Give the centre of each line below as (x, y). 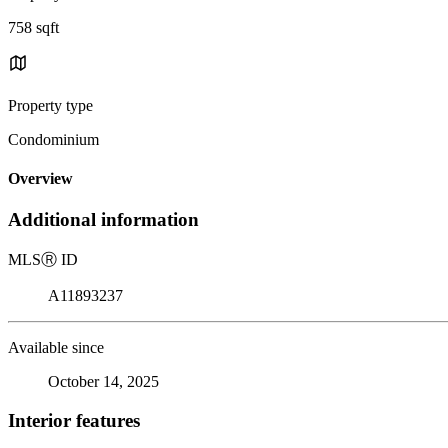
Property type (50, 105)
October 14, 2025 (103, 382)
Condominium (53, 139)
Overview (40, 179)
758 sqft (33, 27)
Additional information (103, 220)
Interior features (74, 420)
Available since (56, 348)
